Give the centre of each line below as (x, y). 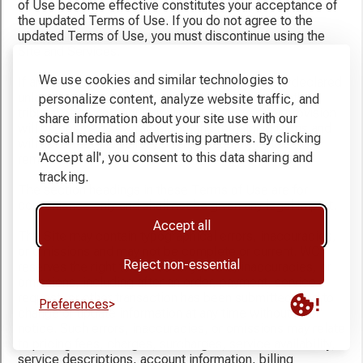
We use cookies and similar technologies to (164, 80)
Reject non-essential (181, 265)
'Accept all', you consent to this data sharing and (176, 158)
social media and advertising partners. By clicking (180, 138)
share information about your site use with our (168, 119)
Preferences (74, 304)
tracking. (64, 177)
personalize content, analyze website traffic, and (179, 99)
